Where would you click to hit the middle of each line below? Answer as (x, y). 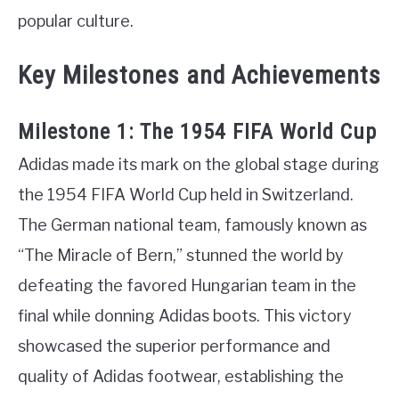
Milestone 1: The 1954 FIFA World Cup (197, 131)
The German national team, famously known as (192, 224)
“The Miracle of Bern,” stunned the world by (181, 255)
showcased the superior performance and (174, 346)
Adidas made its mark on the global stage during (199, 164)
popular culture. (76, 20)
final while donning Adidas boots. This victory (185, 315)
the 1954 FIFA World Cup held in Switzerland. (186, 194)
